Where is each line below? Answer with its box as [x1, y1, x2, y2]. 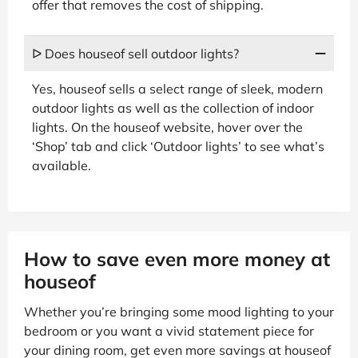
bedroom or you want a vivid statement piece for [24, 322, 314, 339]
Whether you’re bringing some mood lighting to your [24, 303, 334, 320]
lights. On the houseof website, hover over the [32, 118, 303, 135]
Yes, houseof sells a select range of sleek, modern [32, 80, 323, 97]
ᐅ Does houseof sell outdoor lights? [32, 45, 239, 62]
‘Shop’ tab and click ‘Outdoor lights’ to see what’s [32, 137, 324, 154]
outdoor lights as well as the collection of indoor [32, 99, 314, 116]
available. [32, 157, 91, 173]
